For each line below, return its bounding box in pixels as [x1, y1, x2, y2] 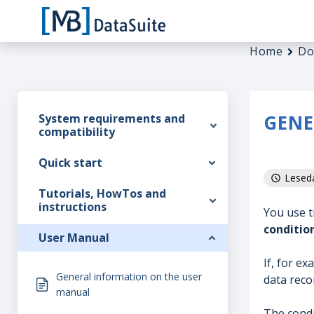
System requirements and [39, 111, 185, 126]
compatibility [39, 124, 115, 139]
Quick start [39, 155, 102, 170]
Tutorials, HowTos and [39, 186, 166, 201]
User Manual [39, 230, 109, 245]
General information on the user [56, 270, 202, 283]
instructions [39, 199, 107, 214]
